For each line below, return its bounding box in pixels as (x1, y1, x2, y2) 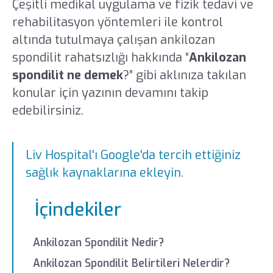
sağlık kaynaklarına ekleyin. (26, 165, 184, 182)
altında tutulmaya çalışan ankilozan (12, 31, 215, 48)
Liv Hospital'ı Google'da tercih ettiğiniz (26, 147, 241, 164)
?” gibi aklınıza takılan (122, 66, 246, 83)
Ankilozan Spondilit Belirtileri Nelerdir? (33, 256, 230, 271)
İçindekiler (35, 197, 122, 222)
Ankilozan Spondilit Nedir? (33, 235, 165, 250)
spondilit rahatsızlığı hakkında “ (12, 49, 189, 66)
